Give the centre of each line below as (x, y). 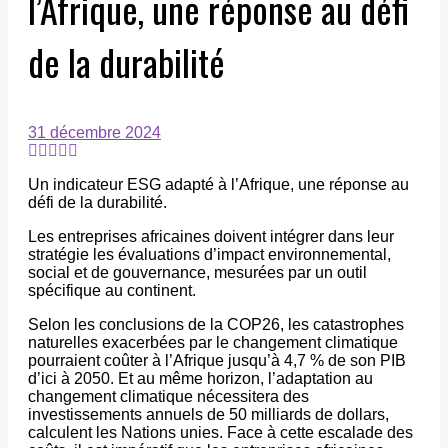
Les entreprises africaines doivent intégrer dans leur (211, 236)
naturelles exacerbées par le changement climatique (213, 342)
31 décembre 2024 (94, 132)
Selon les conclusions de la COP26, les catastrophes (216, 324)
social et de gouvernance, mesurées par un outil (197, 272)
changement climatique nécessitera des (168, 396)
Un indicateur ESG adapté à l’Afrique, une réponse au (218, 184)
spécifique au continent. (112, 290)
